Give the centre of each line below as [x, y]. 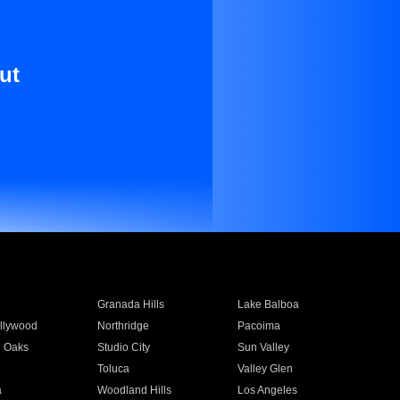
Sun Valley [264, 347]
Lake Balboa [269, 304]
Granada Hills [130, 304]
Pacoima [259, 326]
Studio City [123, 347]
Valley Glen [266, 369]
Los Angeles [268, 390]
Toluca [113, 369]
